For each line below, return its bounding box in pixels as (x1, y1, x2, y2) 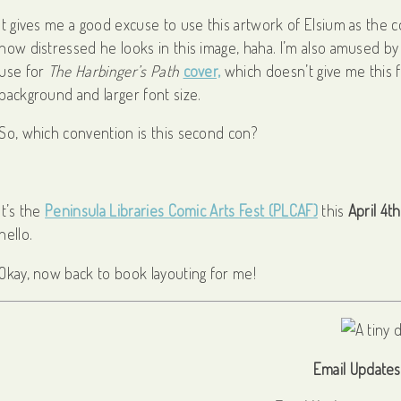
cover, (183, 60, 221, 81)
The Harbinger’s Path (47, 60, 180, 81)
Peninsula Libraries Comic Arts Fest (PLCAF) (45, 200, 318, 221)
